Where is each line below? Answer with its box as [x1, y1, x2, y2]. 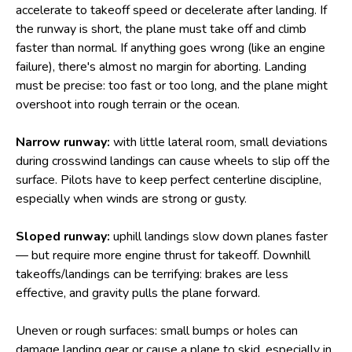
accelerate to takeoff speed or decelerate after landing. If [16, 2, 327, 19]
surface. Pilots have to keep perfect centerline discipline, [16, 171, 321, 189]
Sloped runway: [16, 228, 113, 245]
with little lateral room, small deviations [110, 134, 328, 151]
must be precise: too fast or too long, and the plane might [16, 77, 328, 94]
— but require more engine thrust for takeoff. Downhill [16, 247, 310, 264]
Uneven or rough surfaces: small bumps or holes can [16, 322, 298, 339]
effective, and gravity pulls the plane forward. [16, 284, 260, 302]
